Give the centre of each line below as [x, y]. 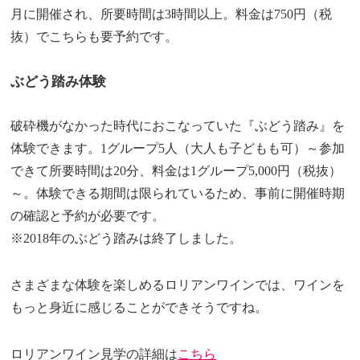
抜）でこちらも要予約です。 [94, 37]
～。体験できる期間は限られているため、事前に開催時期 [178, 194]
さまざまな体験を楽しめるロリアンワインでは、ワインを [178, 285]
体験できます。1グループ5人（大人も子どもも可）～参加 [178, 149]
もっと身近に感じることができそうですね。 [139, 308]
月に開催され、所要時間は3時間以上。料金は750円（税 [172, 14]
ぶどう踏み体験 [59, 82]
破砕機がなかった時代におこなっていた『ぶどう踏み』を [178, 126]
